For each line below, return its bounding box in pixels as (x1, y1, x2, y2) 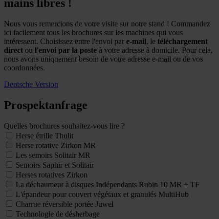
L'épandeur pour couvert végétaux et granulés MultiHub (16, 190, 189, 198)
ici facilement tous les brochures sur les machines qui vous (4, 28, 183, 37)
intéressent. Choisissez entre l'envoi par (4, 37, 126, 45)
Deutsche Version (4, 80, 58, 88)
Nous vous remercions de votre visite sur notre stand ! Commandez (4, 19, 210, 28)
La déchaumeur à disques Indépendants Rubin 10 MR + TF (16, 180, 199, 189)
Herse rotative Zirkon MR (16, 141, 96, 150)
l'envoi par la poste (33, 45, 97, 54)
